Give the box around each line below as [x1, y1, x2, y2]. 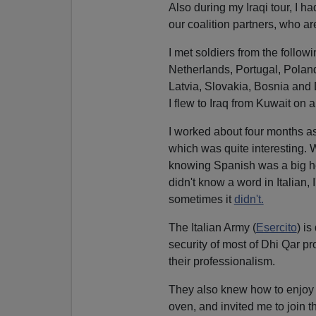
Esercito [255, 221, 297, 233]
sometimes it [168, 193, 234, 205]
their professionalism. [168, 255, 275, 267]
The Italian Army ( [168, 221, 256, 233]
